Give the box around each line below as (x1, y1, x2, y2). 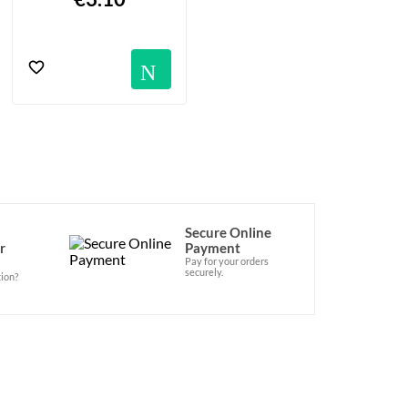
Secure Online (184, 223, 271, 240)
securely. (184, 265, 223, 278)
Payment (184, 239, 240, 256)
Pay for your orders (184, 254, 269, 267)
